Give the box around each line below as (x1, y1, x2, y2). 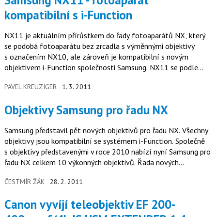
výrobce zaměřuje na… (4, 73, 77, 83)
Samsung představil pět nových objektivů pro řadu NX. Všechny (4, 125, 208, 135)
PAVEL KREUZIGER (4, 82, 57, 91)
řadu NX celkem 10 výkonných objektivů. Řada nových (4, 157, 138, 167)
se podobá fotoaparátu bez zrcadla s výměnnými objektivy (4, 41, 195, 51)
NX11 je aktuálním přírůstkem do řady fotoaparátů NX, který (4, 30, 205, 40)
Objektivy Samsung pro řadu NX (12, 102, 168, 118)
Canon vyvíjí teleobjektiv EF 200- (4, 197, 11, 213)
